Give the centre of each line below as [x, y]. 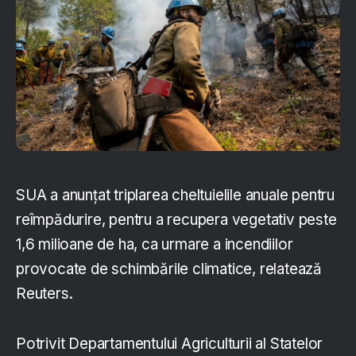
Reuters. [44, 294]
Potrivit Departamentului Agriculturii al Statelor [170, 344]
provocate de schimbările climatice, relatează [169, 269]
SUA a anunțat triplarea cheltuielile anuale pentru [175, 195]
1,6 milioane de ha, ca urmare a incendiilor [155, 245]
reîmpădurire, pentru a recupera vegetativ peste [176, 220]
